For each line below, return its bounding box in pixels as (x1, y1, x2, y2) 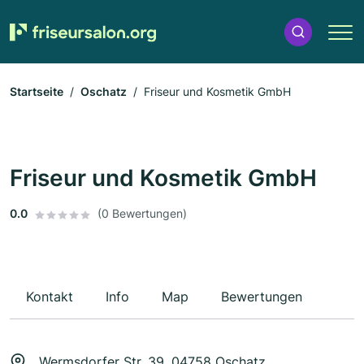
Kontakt (26, 288, 73, 305)
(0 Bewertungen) (97, 206, 187, 221)
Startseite (10, 84, 63, 99)
